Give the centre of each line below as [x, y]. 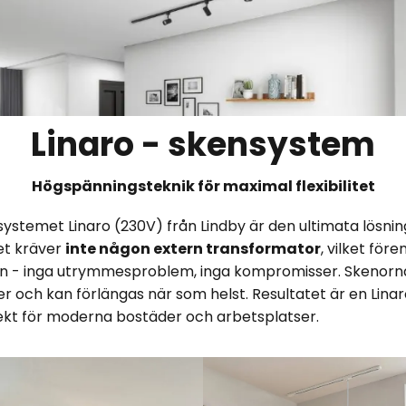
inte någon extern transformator [193, 249]
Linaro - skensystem [203, 145]
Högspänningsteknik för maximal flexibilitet [203, 187]
